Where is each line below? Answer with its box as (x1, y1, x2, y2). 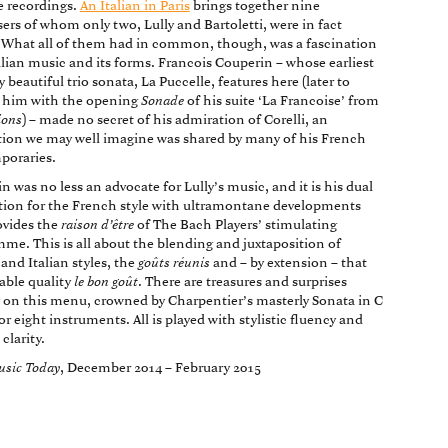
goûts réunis (137, 256, 210, 272)
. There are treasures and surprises (137, 275, 347, 291)
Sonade (140, 94, 184, 110)
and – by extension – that (209, 256, 367, 272)
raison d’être (60, 218, 134, 234)
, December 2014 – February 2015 (59, 361, 261, 377)
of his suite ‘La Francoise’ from (183, 94, 379, 110)
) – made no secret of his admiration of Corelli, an (21, 113, 328, 129)
